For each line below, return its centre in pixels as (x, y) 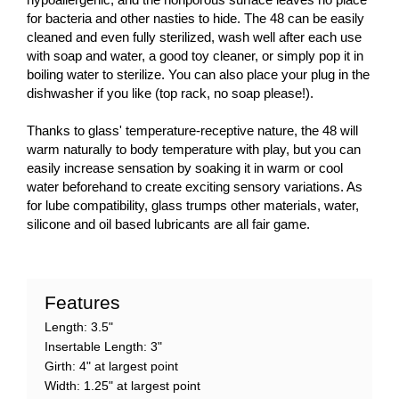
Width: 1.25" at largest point (122, 386)
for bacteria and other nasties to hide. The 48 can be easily (195, 19)
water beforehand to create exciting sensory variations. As (195, 187)
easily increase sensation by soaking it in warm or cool (185, 168)
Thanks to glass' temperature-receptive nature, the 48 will (192, 131)
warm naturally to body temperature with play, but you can (194, 150)
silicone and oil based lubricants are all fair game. (168, 224)
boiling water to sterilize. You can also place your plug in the (198, 75)
